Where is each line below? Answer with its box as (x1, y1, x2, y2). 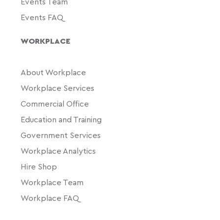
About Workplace (21, 68, 86, 77)
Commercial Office (21, 100, 89, 108)
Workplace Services (21, 84, 95, 92)
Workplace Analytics (21, 147, 96, 155)
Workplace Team (21, 178, 84, 187)
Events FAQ (21, 13, 64, 22)
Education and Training (21, 115, 104, 124)
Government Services (21, 131, 103, 139)
